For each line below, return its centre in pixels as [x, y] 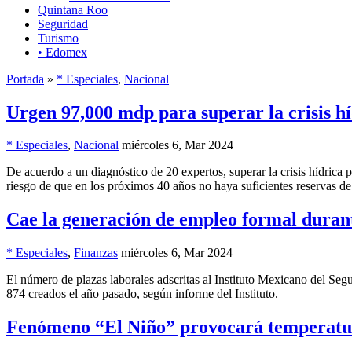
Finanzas [96, 253]
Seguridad [63, 24]
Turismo [58, 38]
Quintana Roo [73, 9]
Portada [25, 79]
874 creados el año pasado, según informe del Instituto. [142, 294]
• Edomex [62, 52]
